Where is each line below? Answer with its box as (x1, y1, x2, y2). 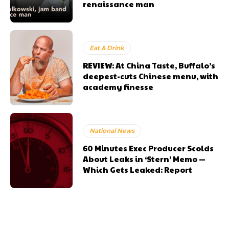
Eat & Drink (89, 43, 125, 52)
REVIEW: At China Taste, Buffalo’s (83, 59, 216, 71)
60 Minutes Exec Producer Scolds (83, 142, 214, 153)
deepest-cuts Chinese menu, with (83, 70, 219, 81)
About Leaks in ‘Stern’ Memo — (83, 153, 206, 164)
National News (89, 126, 135, 134)
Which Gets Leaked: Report (83, 164, 193, 175)
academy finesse (83, 81, 154, 92)
